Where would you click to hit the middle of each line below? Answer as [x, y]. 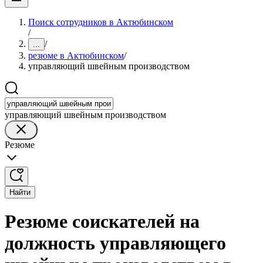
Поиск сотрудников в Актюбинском [101, 22]
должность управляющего [115, 243]
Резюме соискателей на [102, 222]
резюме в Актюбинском [76, 55]
